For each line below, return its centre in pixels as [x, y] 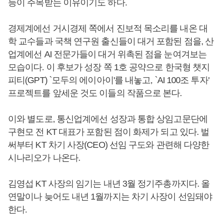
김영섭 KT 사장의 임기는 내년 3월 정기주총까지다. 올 [109, 184]
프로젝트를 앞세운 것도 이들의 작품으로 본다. [95, 93]
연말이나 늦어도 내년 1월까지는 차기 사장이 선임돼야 [110, 197]
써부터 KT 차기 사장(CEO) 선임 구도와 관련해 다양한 [109, 145]
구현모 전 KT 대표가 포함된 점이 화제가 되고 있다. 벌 [109, 132]
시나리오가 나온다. [44, 158]
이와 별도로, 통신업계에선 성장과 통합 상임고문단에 [108, 119]
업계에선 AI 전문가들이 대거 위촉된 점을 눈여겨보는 [107, 54]
